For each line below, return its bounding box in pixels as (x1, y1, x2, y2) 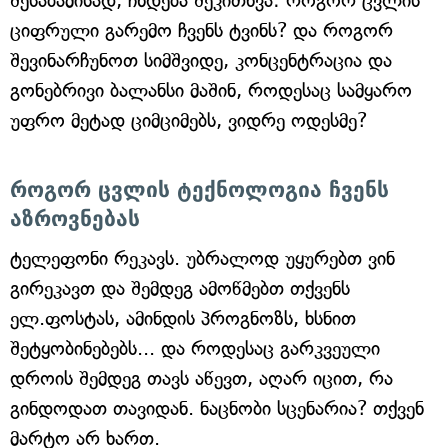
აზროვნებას (10, 207, 140, 232)
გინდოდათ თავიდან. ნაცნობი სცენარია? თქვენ (10, 397, 424, 421)
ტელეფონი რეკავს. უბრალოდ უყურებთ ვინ (10, 247, 395, 271)
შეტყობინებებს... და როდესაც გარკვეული (10, 337, 380, 361)
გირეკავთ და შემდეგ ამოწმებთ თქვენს (10, 277, 350, 301)
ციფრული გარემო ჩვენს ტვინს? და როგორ (10, 19, 393, 43)
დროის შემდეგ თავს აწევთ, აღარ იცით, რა (10, 367, 393, 391)
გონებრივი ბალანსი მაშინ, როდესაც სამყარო (10, 79, 412, 103)
